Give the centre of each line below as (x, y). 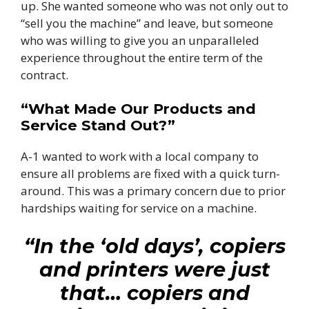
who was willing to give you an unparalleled (140, 40)
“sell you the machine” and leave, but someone (147, 23)
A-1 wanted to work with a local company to (140, 157)
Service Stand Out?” (98, 126)
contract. (44, 74)
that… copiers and (154, 292)
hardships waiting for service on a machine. (139, 208)
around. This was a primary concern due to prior (153, 191)
